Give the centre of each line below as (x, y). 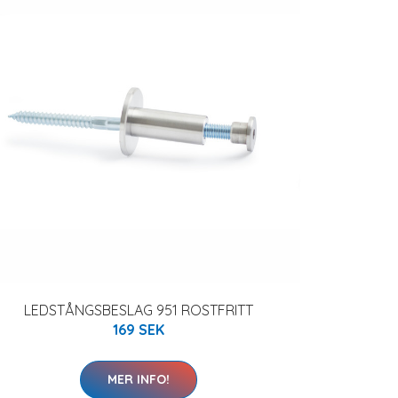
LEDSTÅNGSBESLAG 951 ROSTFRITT (139, 310)
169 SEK (139, 329)
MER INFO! (139, 379)
